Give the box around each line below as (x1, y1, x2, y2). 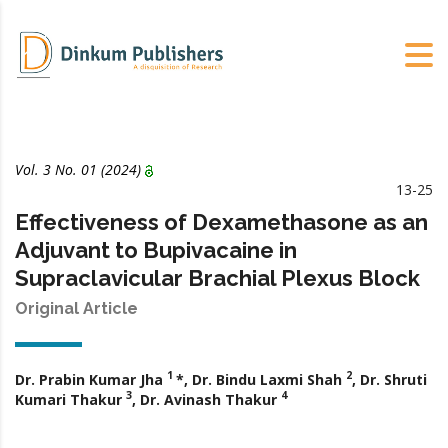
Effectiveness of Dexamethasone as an (15, 208, 428, 235)
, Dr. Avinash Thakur (132, 389, 281, 409)
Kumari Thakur (15, 389, 126, 409)
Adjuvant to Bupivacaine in (15, 236, 297, 263)
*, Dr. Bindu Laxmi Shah (176, 369, 346, 389)
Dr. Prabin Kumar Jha (15, 369, 163, 389)
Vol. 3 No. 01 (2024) (15, 159, 141, 179)
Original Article (15, 298, 138, 318)
